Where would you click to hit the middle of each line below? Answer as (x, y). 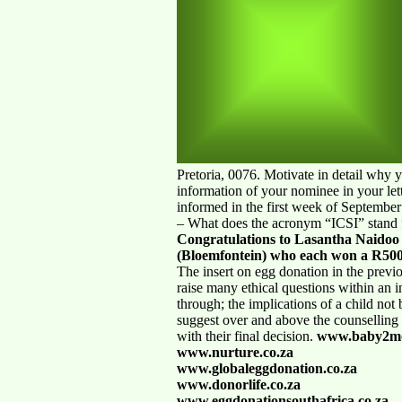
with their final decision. (247, 336)
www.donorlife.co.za (239, 384)
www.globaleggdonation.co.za (267, 368)
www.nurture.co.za (235, 352)
